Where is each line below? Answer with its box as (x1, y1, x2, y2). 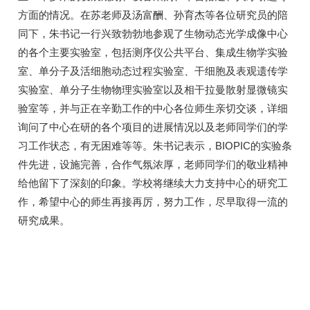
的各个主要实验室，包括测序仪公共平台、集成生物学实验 (18, 46, 288, 58)
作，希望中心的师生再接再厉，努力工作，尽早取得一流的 (18, 195, 288, 208)
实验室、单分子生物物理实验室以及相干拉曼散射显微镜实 (18, 83, 288, 95)
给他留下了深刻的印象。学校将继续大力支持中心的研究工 (18, 176, 288, 189)
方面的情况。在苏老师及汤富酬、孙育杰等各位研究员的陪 (18, 8, 288, 21)
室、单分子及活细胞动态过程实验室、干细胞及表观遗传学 (18, 64, 288, 77)
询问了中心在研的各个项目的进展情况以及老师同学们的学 (18, 120, 288, 133)
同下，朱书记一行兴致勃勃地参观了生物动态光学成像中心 (18, 27, 288, 39)
